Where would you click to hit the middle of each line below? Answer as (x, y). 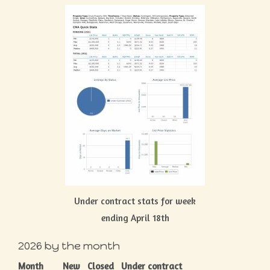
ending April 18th (135, 218)
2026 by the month (69, 246)
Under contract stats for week (135, 201)
